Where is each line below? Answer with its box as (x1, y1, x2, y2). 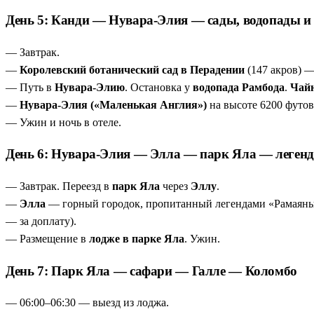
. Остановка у (125, 81, 193, 93)
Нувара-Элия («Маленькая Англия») (20, 98, 207, 111)
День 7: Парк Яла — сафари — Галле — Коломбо (6, 263, 297, 278)
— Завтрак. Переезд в (6, 179, 112, 192)
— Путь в (6, 81, 55, 93)
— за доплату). (6, 214, 76, 227)
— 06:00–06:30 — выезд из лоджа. (6, 296, 169, 309)
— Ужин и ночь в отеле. (6, 116, 121, 128)
